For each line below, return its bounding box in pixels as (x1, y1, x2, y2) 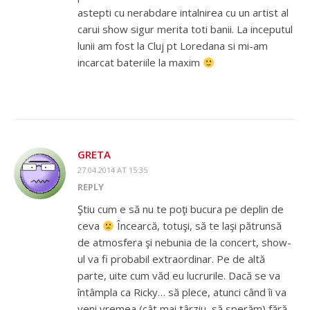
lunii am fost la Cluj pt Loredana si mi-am (77, 39, 268, 53)
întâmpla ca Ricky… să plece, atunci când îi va (77, 285, 286, 300)
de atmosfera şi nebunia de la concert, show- (77, 235, 291, 250)
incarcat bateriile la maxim (77, 55, 203, 70)
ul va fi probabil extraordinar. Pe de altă (77, 252, 265, 266)
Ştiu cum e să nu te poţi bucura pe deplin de (77, 202, 284, 217)
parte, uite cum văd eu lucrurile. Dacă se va (77, 268, 280, 283)
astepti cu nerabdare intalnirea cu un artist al (77, 6, 289, 20)
